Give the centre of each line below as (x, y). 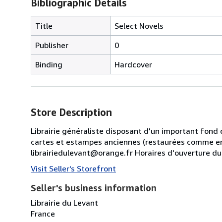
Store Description (71, 112)
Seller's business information (94, 188)
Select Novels (139, 26)
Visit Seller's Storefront (73, 168)
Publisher (52, 45)
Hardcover (133, 64)
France (43, 213)
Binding (49, 64)
